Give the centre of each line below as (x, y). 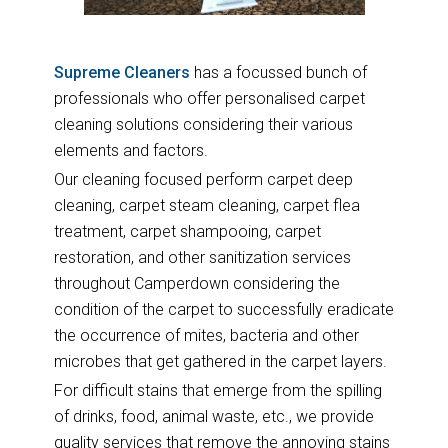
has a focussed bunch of (278, 72)
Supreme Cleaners (121, 72)
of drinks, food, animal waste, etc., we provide (213, 416)
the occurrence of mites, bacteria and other (206, 335)
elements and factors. (130, 150)
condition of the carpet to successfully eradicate (223, 309)
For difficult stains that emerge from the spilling (217, 390)
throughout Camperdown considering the (196, 283)
